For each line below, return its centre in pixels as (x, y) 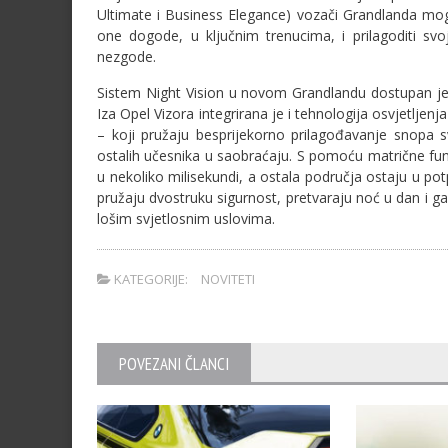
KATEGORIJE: (149, 278)
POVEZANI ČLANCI (174, 363)
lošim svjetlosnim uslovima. (186, 218)
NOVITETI (228, 278)
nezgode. (126, 56)
